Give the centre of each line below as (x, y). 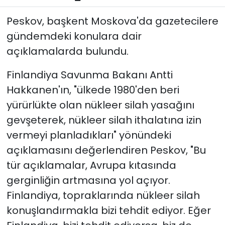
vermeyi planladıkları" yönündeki (89, 135)
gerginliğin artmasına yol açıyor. (88, 180)
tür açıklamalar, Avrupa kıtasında (91, 165)
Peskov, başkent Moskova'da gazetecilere (112, 21)
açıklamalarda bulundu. (67, 51)
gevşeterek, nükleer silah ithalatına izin (104, 120)
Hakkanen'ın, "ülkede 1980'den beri (93, 90)
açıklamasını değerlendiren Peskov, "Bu (106, 150)
